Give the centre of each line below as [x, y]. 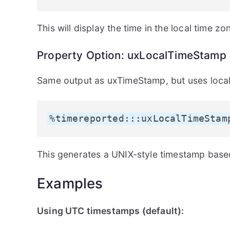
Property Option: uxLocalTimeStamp [132, 55]
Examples [70, 183]
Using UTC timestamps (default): [111, 210]
